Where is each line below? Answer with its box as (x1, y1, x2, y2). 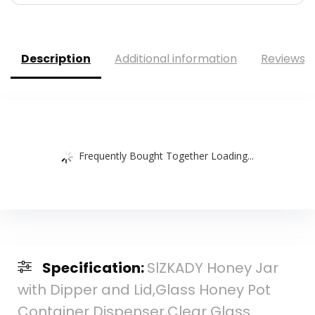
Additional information (115, 51, 237, 67)
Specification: (41, 258, 147, 278)
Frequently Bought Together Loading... (79, 148, 254, 162)
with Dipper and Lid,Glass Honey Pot (17, 280, 271, 300)
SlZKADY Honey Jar (146, 258, 278, 278)
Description (21, 51, 91, 67)
